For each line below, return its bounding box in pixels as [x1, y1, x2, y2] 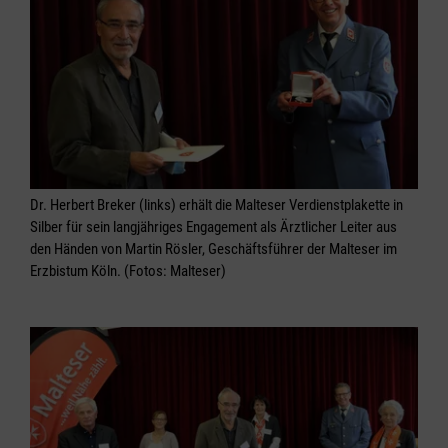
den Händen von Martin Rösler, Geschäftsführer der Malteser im [30, 240, 397, 259]
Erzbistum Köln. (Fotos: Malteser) [30, 262, 226, 281]
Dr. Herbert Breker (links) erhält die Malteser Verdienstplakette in [30, 196, 403, 215]
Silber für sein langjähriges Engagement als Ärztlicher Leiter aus [30, 218, 397, 237]
